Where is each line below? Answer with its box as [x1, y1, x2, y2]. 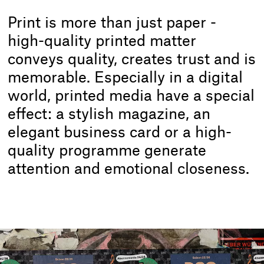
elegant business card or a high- [8, 126, 232, 141]
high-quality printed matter [8, 34, 197, 49]
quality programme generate [8, 144, 207, 159]
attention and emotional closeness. [8, 162, 250, 177]
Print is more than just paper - [8, 16, 217, 31]
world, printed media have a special [8, 89, 255, 104]
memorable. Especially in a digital [8, 71, 243, 86]
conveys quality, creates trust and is [8, 52, 256, 68]
